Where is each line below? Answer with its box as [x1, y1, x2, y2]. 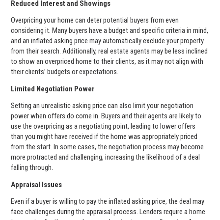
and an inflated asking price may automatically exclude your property [11, 36, 204, 46]
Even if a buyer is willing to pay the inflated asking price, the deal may [11, 197, 204, 206]
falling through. [11, 163, 53, 172]
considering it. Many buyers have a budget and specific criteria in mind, [11, 26, 208, 35]
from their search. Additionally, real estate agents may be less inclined [11, 47, 208, 56]
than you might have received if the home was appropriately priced [11, 132, 197, 141]
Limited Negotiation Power [11, 84, 95, 93]
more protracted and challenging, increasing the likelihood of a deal [11, 153, 200, 162]
